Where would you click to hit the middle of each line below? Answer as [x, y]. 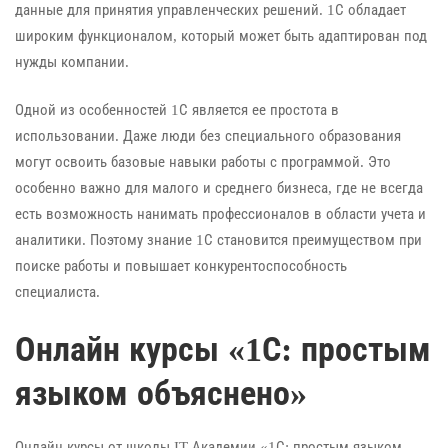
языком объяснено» [161, 393]
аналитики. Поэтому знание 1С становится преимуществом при [218, 240]
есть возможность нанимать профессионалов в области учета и [220, 214]
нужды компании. [72, 61]
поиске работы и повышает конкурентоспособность [181, 266]
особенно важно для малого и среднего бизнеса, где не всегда [219, 188]
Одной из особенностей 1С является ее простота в [177, 110]
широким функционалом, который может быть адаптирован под [221, 35]
